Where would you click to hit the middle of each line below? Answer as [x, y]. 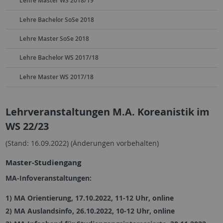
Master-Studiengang [43, 162]
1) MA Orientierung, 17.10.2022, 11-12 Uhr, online [89, 198]
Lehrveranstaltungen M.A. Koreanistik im [107, 111]
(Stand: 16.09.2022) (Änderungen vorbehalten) [82, 143]
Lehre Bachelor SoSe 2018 [56, 19]
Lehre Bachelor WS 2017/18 [59, 58]
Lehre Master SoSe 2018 [54, 39]
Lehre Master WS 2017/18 [56, 77]
